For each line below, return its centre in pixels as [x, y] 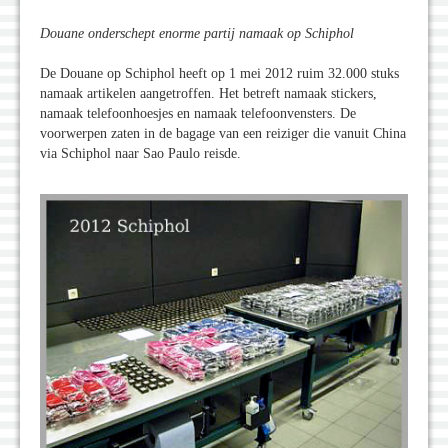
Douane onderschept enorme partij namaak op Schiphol [197, 34]
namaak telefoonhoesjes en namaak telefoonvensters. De [198, 114]
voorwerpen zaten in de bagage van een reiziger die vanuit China [223, 134]
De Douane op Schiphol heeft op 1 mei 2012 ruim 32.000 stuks [219, 74]
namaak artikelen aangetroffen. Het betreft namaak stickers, [208, 94]
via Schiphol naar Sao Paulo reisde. [140, 154]
